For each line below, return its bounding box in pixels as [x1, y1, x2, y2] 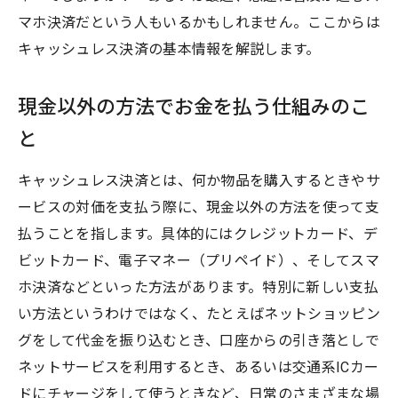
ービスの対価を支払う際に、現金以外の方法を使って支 [18, 198, 380, 216]
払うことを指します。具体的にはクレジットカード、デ [18, 225, 378, 243]
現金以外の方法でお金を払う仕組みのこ [18, 95, 370, 118]
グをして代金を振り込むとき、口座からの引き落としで [18, 331, 380, 349]
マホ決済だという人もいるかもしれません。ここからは [18, 13, 381, 31]
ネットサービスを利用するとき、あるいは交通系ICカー [18, 358, 379, 376]
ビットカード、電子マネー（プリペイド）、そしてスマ [18, 251, 379, 269]
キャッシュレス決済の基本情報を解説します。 [18, 40, 321, 58]
